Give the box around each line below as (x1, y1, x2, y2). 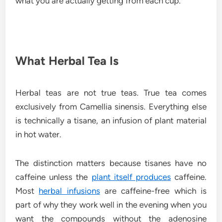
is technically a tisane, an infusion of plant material (15, 115, 207, 125)
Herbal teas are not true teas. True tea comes (15, 88, 207, 98)
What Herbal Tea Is (15, 54, 119, 68)
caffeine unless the (15, 172, 92, 182)
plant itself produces (91, 172, 171, 182)
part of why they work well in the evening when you (15, 200, 207, 210)
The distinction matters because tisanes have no (15, 158, 207, 168)
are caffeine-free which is (100, 186, 207, 196)
